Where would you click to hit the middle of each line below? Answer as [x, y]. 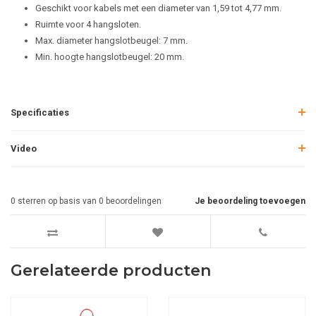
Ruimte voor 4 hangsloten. [88, 24]
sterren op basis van [57, 201]
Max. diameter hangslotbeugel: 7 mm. [111, 41]
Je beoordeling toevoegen [250, 201]
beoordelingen [133, 201]
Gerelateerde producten [111, 271]
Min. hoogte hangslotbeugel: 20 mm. [110, 57]
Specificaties [40, 113]
